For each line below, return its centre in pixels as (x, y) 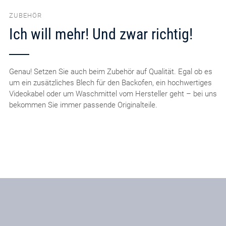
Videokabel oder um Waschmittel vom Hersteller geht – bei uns (113, 94)
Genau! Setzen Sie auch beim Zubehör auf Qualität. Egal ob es (110, 72)
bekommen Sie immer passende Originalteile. (83, 105)
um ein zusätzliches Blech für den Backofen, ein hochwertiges (110, 83)
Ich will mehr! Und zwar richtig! (101, 34)
